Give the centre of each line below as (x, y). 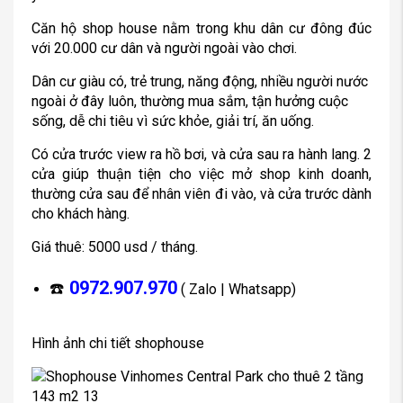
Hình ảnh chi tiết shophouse (118, 343)
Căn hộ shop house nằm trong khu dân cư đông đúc (201, 28)
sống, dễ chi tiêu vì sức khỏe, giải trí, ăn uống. (173, 121)
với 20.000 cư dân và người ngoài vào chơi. (164, 48)
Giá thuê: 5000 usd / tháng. (115, 247)
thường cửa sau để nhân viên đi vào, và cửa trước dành (201, 194)
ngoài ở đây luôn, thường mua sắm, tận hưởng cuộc (190, 101)
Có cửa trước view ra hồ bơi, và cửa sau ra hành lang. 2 (201, 154)
